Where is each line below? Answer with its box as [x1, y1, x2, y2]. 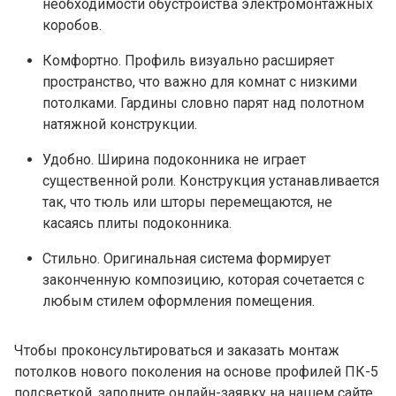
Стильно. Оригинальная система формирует [42, 249, 331, 267]
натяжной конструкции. [42, 115, 197, 133]
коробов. [42, 16, 102, 34]
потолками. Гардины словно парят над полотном [42, 94, 364, 111]
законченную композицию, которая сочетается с [42, 270, 364, 288]
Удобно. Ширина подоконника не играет [42, 150, 306, 168]
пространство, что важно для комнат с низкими [42, 72, 357, 90]
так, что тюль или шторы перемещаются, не [42, 193, 332, 210]
